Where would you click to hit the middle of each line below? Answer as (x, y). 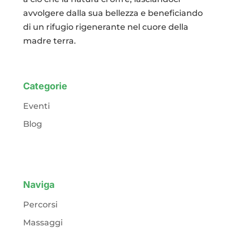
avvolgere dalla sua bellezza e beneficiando (113, 13)
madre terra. (49, 41)
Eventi (36, 106)
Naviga (39, 185)
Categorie (45, 86)
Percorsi (40, 205)
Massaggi (43, 223)
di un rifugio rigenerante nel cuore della (106, 27)
